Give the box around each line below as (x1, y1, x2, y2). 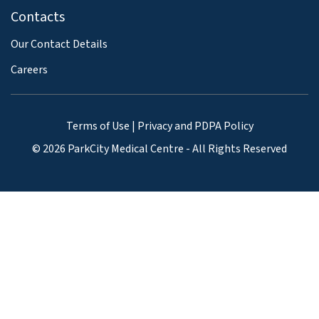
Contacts (11, 6, 65, 27)
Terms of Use (66, 118, 130, 135)
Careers (11, 61, 48, 78)
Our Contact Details (11, 36, 108, 52)
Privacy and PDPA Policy (137, 118, 253, 135)
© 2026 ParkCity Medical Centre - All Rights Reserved (32, 141, 287, 157)
